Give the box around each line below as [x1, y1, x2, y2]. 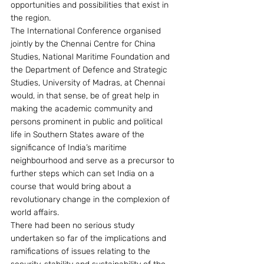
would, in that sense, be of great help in [11, 91, 161, 101]
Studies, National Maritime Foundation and [11, 52, 172, 62]
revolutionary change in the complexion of [11, 194, 172, 204]
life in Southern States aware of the [11, 130, 147, 140]
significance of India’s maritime [11, 143, 129, 153]
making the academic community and [11, 104, 155, 114]
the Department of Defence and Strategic [11, 65, 170, 75]
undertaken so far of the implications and [11, 233, 169, 243]
